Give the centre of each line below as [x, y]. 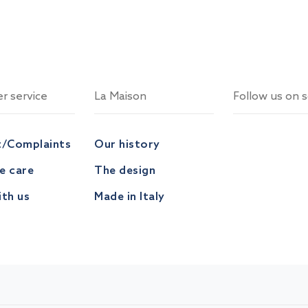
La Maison [120, 96]
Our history [127, 144]
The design [125, 170]
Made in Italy [130, 196]
